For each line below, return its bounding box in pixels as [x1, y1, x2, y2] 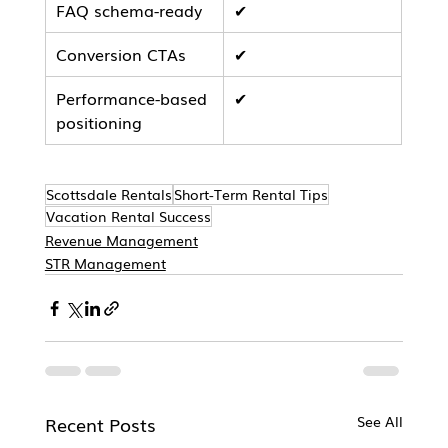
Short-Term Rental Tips [173, 184, 328, 205]
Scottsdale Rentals [45, 184, 172, 205]
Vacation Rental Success [45, 206, 211, 227]
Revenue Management [44, 230, 198, 251]
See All [357, 411, 404, 432]
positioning [55, 110, 142, 135]
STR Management [44, 253, 166, 274]
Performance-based [55, 86, 212, 111]
